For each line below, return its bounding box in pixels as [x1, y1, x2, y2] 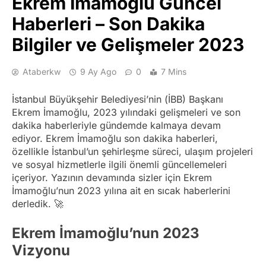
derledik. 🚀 [12, 197, 64, 210]
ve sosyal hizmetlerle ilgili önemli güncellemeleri [12, 158, 227, 170]
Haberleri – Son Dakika [12, 12, 205, 34]
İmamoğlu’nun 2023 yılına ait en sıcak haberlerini [12, 184, 230, 197]
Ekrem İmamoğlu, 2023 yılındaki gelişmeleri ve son [12, 106, 240, 118]
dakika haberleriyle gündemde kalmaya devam [12, 119, 221, 131]
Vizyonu [12, 241, 70, 259]
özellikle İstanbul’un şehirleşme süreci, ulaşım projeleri [12, 145, 253, 157]
